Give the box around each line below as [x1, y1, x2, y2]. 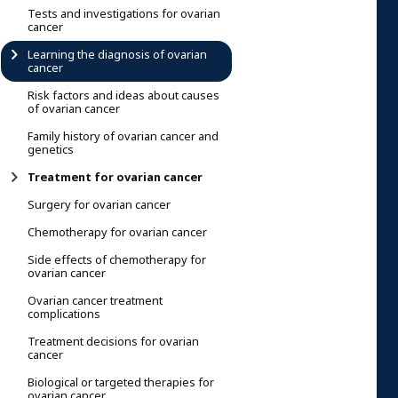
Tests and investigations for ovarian [28, 4, 220, 22]
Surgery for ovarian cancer [28, 195, 171, 213]
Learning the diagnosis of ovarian [28, 45, 207, 63]
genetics [28, 140, 74, 158]
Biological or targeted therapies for [28, 373, 214, 391]
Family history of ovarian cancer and [28, 127, 219, 145]
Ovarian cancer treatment [28, 291, 163, 309]
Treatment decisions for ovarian [28, 332, 199, 350]
